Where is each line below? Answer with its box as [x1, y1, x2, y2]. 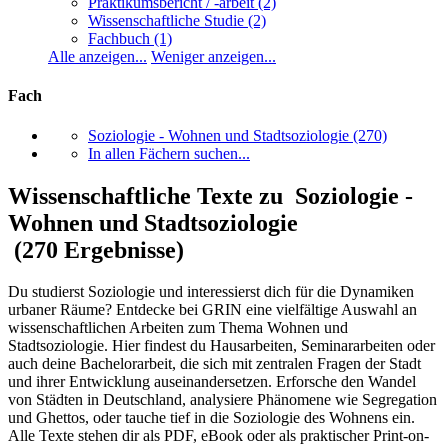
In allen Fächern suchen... [88, 144, 250, 162]
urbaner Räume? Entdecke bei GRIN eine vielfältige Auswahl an [8, 301, 417, 319]
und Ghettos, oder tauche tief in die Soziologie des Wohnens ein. [8, 409, 415, 427]
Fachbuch [88, 30, 150, 48]
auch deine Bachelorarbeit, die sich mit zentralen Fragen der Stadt [8, 355, 421, 373]
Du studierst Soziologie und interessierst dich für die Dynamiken [8, 283, 414, 301]
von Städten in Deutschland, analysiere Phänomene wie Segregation [8, 391, 437, 409]
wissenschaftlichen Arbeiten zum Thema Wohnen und [8, 319, 348, 337]
